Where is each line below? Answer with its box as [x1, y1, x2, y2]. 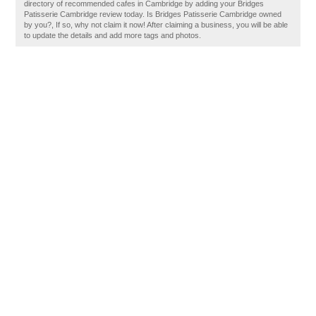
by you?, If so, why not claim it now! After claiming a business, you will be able [24, 20, 288, 29]
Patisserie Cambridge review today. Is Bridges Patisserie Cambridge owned [24, 10, 282, 18]
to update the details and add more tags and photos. [24, 31, 202, 39]
